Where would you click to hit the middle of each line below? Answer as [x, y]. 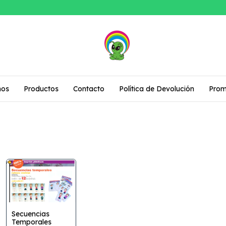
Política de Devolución [157, 89]
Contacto [89, 89]
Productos [41, 89]
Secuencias [31, 214]
